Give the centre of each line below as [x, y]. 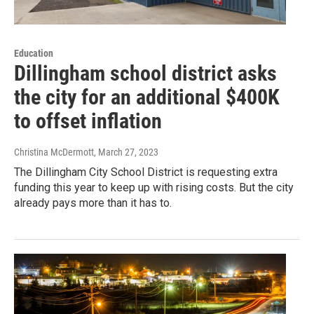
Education [34, 53]
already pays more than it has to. [93, 203]
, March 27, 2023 [126, 152]
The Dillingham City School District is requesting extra [146, 172]
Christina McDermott [54, 152]
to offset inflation [88, 121]
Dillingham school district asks [145, 73]
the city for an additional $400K [147, 97]
